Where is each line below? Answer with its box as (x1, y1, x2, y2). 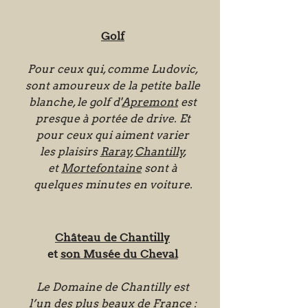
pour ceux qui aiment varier (36, 129, 189, 142)
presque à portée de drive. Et (35, 112, 190, 125)
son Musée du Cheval (60, 247, 178, 261)
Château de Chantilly (55, 231, 170, 244)
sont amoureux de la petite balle (25, 79, 200, 92)
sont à (142, 162, 177, 175)
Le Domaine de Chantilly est (36, 280, 189, 294)
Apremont (122, 96, 178, 109)
